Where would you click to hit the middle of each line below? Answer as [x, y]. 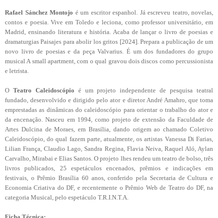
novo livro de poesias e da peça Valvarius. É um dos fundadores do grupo [109, 51]
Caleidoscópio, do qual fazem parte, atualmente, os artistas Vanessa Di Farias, [109, 139]
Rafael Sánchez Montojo [39, 12]
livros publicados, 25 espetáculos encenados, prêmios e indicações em [109, 168]
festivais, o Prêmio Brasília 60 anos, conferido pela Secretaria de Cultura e [109, 178]
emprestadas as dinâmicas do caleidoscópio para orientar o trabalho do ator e [109, 109]
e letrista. [17, 71]
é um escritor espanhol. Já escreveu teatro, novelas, [143, 12]
